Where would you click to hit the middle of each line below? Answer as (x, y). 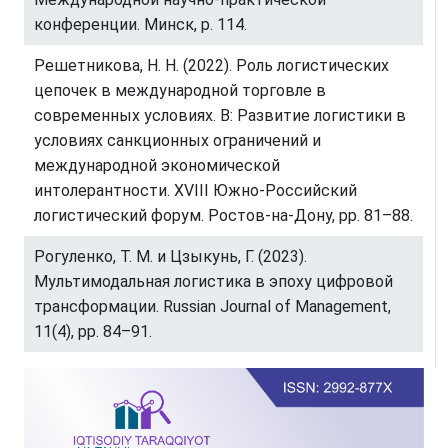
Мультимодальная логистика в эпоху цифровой (213, 282)
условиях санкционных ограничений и (177, 141)
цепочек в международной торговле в (180, 91)
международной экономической (157, 166)
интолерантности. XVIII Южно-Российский (195, 191)
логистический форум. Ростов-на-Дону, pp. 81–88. (223, 216)
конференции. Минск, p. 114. (140, 25)
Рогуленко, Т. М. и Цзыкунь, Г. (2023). (170, 257)
